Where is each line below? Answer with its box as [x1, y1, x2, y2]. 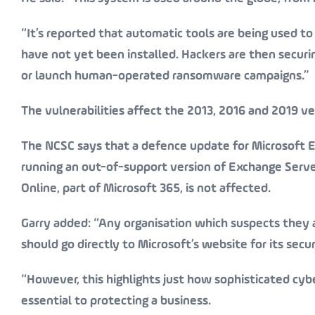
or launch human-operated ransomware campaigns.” [21, 69, 309, 83]
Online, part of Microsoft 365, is [21, 181, 197, 195]
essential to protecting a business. [21, 294, 211, 308]
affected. [217, 181, 271, 195]
